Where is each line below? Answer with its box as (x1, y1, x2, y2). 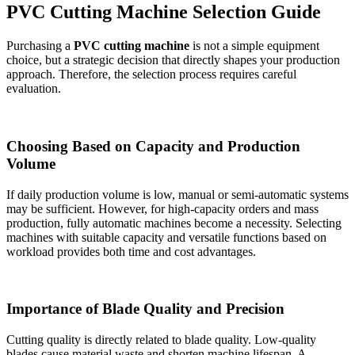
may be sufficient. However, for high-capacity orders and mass (6, 201, 319, 216)
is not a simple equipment (189, 39, 319, 53)
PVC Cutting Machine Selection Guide (6, 2, 321, 23)
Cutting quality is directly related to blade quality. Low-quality (6, 333, 316, 347)
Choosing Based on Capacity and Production (6, 137, 300, 155)
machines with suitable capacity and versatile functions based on (6, 230, 326, 244)
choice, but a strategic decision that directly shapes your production (6, 53, 340, 67)
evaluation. (6, 82, 61, 96)
